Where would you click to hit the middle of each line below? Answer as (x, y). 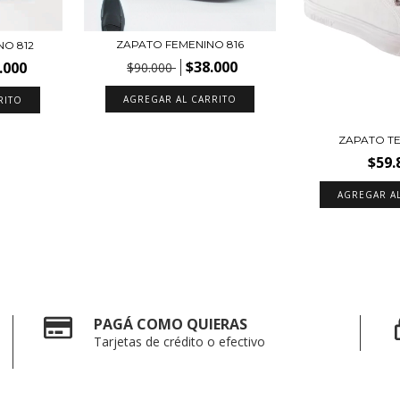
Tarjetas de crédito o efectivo (180, 342)
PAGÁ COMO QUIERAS (171, 325)
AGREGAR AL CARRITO (180, 99)
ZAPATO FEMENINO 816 (180, 44)
